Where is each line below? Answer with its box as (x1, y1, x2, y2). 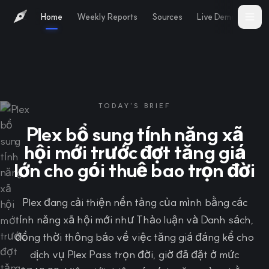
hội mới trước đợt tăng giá (23, 140, 246, 164)
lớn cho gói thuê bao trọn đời (14, 158, 255, 182)
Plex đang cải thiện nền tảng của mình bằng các (22, 195, 247, 209)
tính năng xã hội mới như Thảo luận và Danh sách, (15, 213, 254, 226)
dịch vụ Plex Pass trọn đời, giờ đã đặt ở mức (30, 247, 239, 261)
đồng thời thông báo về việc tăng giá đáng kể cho (15, 230, 254, 244)
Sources (152, 11, 183, 22)
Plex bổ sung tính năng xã (26, 122, 243, 146)
